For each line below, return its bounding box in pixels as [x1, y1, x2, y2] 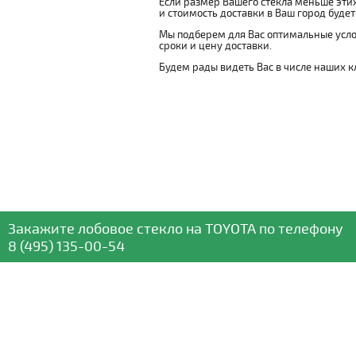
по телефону [256, 219, 343, 237]
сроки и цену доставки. [159, 39, 272, 52]
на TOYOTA [183, 219, 256, 237]
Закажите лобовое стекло [8, 219, 183, 237]
